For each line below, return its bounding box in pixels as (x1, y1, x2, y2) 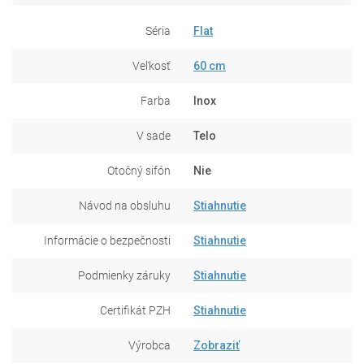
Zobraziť (193, 338, 240, 352)
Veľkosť (132, 58, 171, 72)
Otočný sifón (107, 163, 171, 177)
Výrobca (128, 338, 171, 352)
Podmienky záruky (78, 268, 171, 282)
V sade (136, 128, 171, 142)
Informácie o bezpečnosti (44, 233, 171, 247)
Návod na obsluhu (79, 198, 171, 212)
